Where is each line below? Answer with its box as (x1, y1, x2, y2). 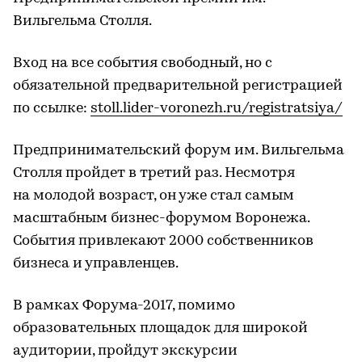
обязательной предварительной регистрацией (13, 78, 343, 94)
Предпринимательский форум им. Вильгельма (13, 142, 344, 158)
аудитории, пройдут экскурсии (13, 343, 238, 359)
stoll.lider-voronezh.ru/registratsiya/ (90, 100, 343, 116)
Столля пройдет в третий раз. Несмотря (13, 165, 295, 181)
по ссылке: (13, 100, 90, 116)
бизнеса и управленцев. (13, 255, 179, 271)
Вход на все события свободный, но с (13, 55, 272, 71)
